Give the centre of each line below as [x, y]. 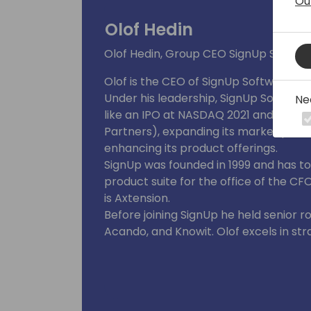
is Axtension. [137, 199]
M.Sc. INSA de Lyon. [154, 265]
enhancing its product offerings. [191, 149]
